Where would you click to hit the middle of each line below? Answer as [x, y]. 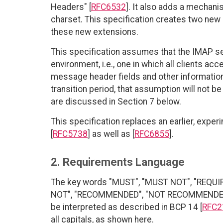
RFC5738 [70, 134]
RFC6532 [109, 7]
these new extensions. [95, 32]
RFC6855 [152, 134]
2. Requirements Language [118, 162]
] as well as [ [111, 134]
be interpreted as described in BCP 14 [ [126, 207]
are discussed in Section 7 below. [116, 101]
